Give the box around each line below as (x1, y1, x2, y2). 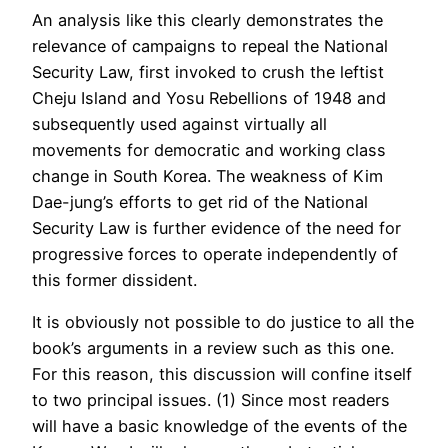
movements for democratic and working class (32, 139, 386, 160)
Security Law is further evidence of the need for (32, 217, 401, 238)
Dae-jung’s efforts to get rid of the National (32, 191, 368, 212)
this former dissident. (32, 269, 197, 290)
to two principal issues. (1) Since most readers (32, 390, 390, 411)
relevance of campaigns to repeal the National (32, 35, 388, 56)
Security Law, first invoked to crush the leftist (32, 61, 384, 82)
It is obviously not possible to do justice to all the (32, 312, 414, 333)
